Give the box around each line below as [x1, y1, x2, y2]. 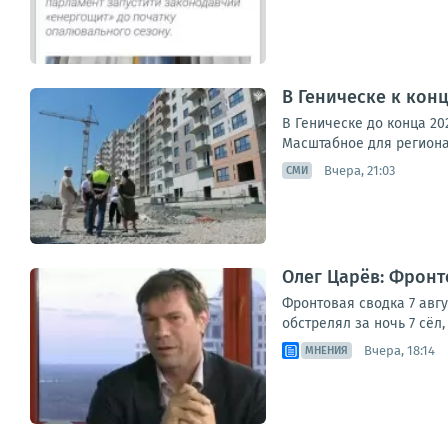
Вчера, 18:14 [364, 342, 435, 358]
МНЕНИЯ [305, 344, 348, 357]
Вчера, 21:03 [324, 162, 395, 178]
